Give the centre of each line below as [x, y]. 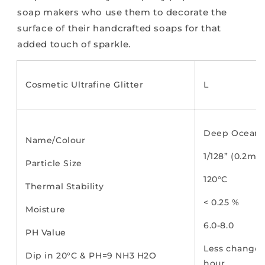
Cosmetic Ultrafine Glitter [85, 85]
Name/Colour [56, 140]
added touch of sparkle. [74, 44]
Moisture [46, 210]
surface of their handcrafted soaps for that [119, 28]
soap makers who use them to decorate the [122, 12]
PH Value [46, 233]
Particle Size [54, 164]
